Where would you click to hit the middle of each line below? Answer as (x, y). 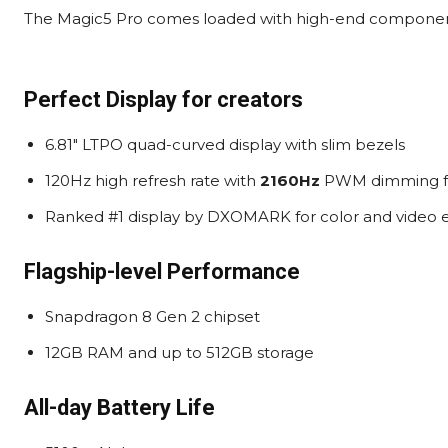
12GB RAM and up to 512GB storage (179, 353)
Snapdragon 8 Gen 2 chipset (152, 317)
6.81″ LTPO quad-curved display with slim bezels (225, 145)
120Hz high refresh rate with (152, 181)
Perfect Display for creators (163, 100)
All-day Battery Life (119, 408)
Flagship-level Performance (162, 272)
